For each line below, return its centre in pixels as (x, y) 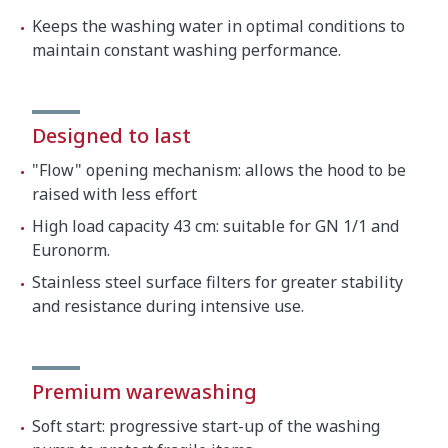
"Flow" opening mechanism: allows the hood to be (219, 169)
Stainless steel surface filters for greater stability (217, 281)
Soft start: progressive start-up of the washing (206, 425)
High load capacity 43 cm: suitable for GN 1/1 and (215, 225)
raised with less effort (114, 193)
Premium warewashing (144, 391)
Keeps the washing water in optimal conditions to (218, 25)
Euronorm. (71, 249)
